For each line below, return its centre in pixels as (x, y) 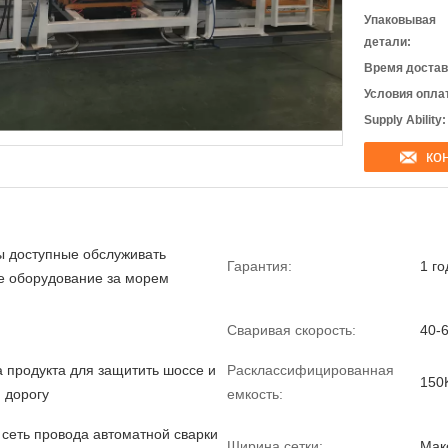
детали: (387, 42)
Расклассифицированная (310, 370)
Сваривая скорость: (291, 330)
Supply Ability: (405, 120)
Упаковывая (400, 20)
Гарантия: (259, 266)
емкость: (255, 394)
